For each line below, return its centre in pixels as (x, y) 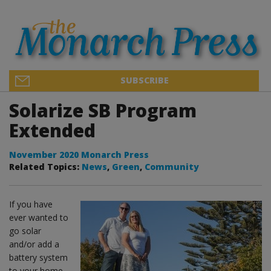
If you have (31, 204)
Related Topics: (45, 166)
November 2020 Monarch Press (79, 154)
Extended (52, 130)
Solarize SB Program (103, 110)
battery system (38, 257)
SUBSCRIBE (145, 80)
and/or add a (34, 244)
